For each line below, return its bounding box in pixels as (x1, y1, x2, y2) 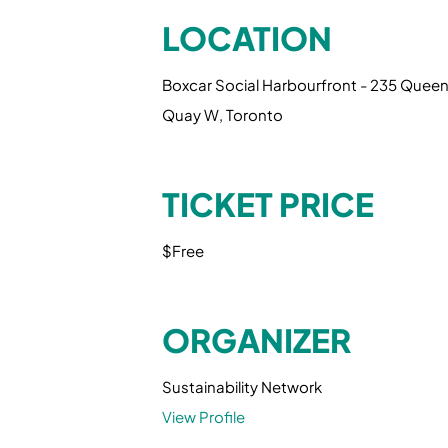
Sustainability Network (162, 377, 322, 396)
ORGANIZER (162, 320, 351, 360)
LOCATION (162, 18, 332, 58)
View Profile (162, 407, 245, 426)
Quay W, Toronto (162, 105, 283, 124)
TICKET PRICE (162, 184, 374, 224)
